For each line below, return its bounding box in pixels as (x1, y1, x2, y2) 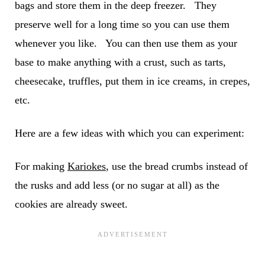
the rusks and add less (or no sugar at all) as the (14, 179, 219, 191)
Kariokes (67, 160, 106, 172)
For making (14, 160, 67, 172)
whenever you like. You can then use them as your (14, 37, 237, 49)
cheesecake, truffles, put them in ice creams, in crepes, (14, 75, 250, 87)
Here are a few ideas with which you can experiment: (14, 127, 244, 139)
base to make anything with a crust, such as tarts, (14, 56, 226, 68)
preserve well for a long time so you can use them (14, 18, 230, 30)
